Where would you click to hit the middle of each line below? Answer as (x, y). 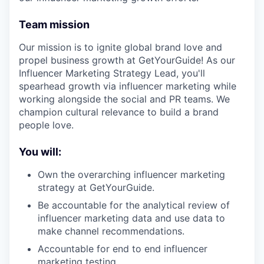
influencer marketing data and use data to (131, 218)
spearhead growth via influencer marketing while (128, 86)
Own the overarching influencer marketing (131, 175)
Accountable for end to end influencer (123, 249)
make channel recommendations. (111, 231)
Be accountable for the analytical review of (134, 205)
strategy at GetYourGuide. (96, 188)
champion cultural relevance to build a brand (119, 112)
